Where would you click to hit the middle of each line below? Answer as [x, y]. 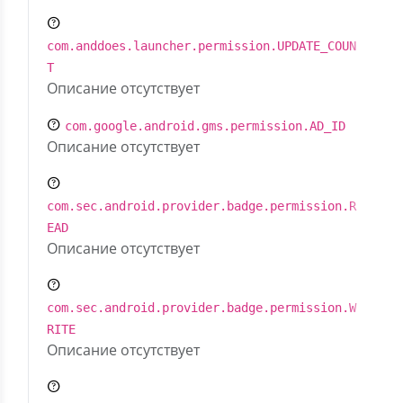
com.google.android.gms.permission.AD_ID [205, 126]
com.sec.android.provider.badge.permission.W [201, 308]
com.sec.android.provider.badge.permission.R [201, 206]
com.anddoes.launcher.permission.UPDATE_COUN [201, 46]
